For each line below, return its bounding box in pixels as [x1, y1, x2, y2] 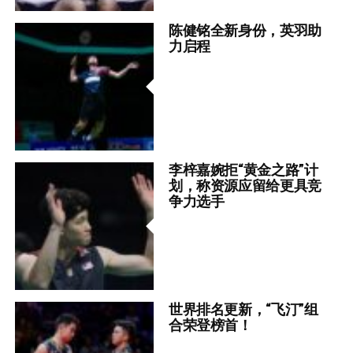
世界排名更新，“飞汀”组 [168, 301, 318, 318]
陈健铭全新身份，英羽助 [168, 22, 321, 39]
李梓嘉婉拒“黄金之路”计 [168, 162, 318, 179]
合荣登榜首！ [168, 317, 252, 334]
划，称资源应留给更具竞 [168, 177, 321, 195]
